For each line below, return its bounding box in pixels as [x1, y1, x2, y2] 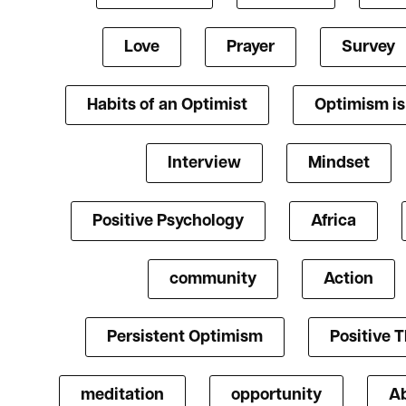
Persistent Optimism [106, 329, 263, 347]
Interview [168, 155, 241, 173]
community [169, 271, 256, 289]
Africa [310, 213, 356, 231]
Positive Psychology [92, 213, 244, 231]
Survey [342, 39, 395, 57]
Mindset [308, 155, 370, 173]
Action [323, 271, 373, 289]
